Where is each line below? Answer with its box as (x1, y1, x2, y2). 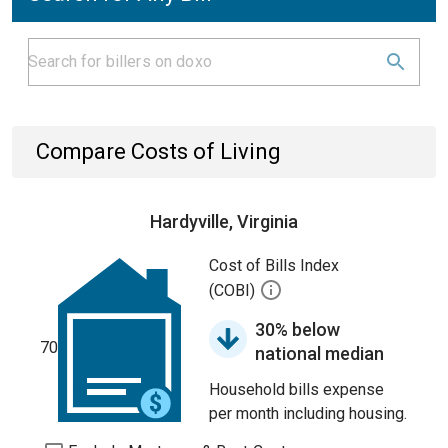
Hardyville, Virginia (150, 211, 298, 232)
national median (255, 343, 384, 364)
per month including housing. (209, 404, 407, 423)
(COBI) (209, 281, 259, 301)
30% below (255, 319, 340, 340)
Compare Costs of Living (36, 139, 281, 164)
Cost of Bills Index (209, 256, 339, 275)
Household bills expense (209, 380, 384, 399)
